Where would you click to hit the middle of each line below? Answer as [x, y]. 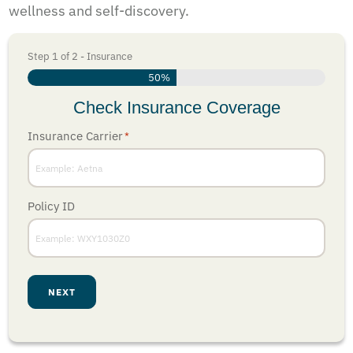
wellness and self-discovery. [99, 11]
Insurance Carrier [75, 136]
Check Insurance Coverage [176, 108]
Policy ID [51, 206]
